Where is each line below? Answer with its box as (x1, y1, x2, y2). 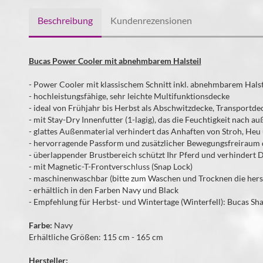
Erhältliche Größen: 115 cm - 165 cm (28, 232, 163, 242)
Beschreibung (37, 15, 93, 26)
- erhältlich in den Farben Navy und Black (28, 185, 178, 195)
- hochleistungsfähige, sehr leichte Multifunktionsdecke (28, 91, 230, 101)
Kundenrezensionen (110, 15, 192, 26)
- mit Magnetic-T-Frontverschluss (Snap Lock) (28, 161, 193, 171)
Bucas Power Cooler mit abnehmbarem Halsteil (28, 56, 201, 66)
